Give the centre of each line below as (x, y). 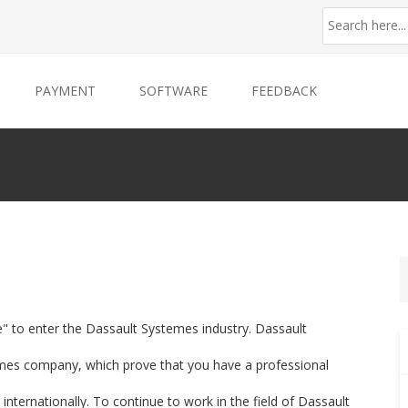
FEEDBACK (284, 91)
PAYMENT (65, 91)
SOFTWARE (173, 91)
